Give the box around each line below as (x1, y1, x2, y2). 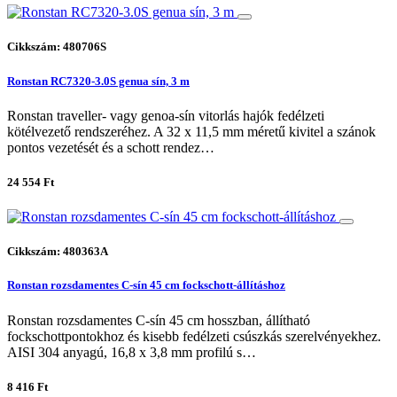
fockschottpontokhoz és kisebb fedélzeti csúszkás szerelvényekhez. (7, 328, 381, 344)
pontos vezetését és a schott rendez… (7, 139, 214, 155)
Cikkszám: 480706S (7, 40, 106, 54)
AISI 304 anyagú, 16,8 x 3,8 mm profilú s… (7, 344, 256, 360)
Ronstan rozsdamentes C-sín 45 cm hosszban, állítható (7, 312, 310, 328)
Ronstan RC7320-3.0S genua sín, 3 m (7, 74, 190, 88)
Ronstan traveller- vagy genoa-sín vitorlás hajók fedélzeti (7, 107, 324, 123)
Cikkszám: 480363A (7, 245, 108, 259)
